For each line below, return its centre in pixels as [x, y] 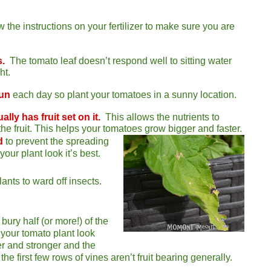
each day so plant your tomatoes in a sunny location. [123, 94]
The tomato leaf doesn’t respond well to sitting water [121, 60]
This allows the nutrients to [160, 117]
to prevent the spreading [56, 141]
